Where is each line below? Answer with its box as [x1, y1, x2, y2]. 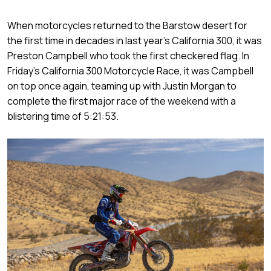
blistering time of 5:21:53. [7, 109, 119, 123]
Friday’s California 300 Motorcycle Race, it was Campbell [7, 64, 253, 78]
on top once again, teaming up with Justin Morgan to [7, 79, 237, 93]
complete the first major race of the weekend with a [7, 94, 236, 108]
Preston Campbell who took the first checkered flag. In [7, 49, 249, 63]
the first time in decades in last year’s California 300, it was [7, 34, 262, 48]
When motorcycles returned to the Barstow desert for [7, 19, 247, 33]
